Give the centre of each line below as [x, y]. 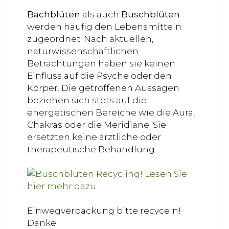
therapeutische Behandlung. [92, 149]
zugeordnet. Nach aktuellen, [90, 39]
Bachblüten [54, 14]
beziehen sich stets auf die [87, 100]
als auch [101, 14]
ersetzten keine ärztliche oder [94, 137]
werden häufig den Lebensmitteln [104, 26]
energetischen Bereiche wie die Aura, [111, 112]
